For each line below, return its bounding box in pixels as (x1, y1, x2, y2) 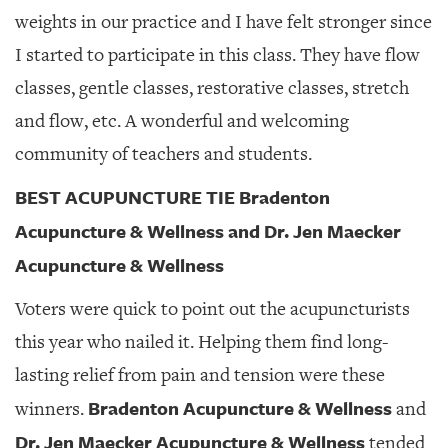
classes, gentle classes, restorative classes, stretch (15, 76, 409, 100)
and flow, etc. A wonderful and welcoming (15, 109, 349, 133)
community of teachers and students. (15, 142, 312, 166)
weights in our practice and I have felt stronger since (15, 10, 432, 34)
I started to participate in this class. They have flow (15, 43, 420, 67)
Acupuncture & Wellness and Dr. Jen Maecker (15, 218, 401, 244)
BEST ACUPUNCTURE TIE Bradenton (15, 184, 330, 210)
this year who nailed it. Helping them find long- (15, 330, 388, 354)
